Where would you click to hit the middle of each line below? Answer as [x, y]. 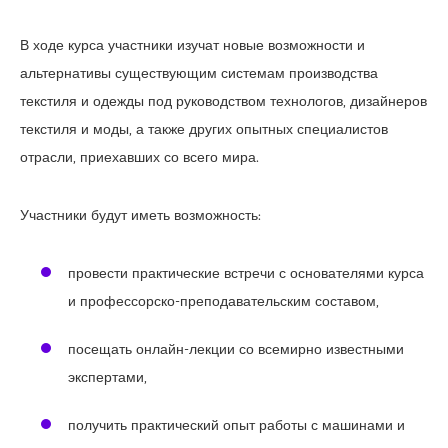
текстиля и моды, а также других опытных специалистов [204, 128]
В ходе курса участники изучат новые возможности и [192, 44]
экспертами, [107, 376]
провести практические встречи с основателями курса [246, 272]
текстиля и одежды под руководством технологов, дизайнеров [223, 100]
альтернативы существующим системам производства [199, 72]
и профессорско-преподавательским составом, [223, 300]
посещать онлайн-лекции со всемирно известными [236, 348]
